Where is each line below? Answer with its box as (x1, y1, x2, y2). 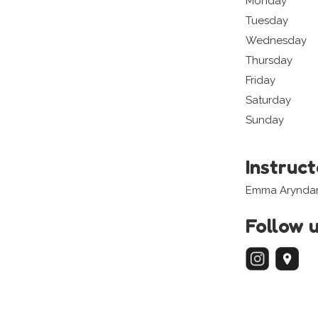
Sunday (246, 114, 284, 127)
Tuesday (246, 14, 288, 28)
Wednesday (246, 34, 307, 48)
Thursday (246, 54, 292, 67)
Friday (246, 74, 275, 87)
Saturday (246, 94, 291, 107)
